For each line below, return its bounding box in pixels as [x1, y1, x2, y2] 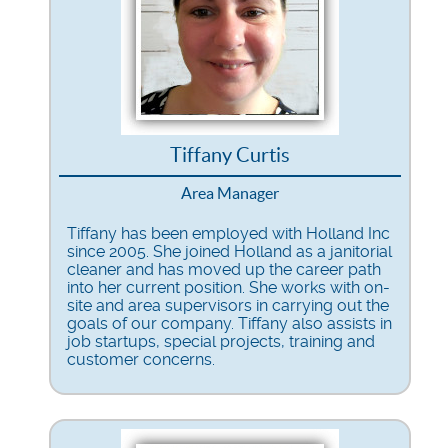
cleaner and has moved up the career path [67, 259, 381, 279]
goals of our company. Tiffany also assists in [67, 313, 392, 333]
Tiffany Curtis [170, 143, 290, 166]
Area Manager [181, 183, 279, 202]
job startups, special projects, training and [67, 331, 375, 351]
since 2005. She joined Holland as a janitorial [67, 241, 392, 261]
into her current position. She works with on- [67, 277, 390, 297]
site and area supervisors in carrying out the [67, 295, 389, 315]
